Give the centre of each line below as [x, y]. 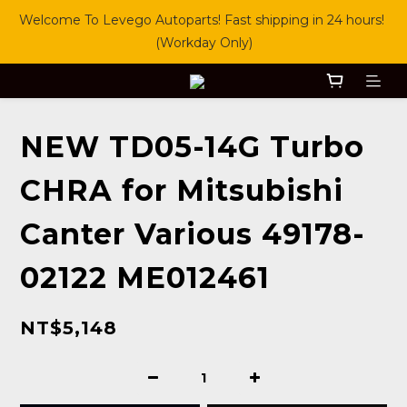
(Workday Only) [203, 43]
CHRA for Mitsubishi [182, 191]
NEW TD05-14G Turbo [192, 147]
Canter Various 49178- [193, 234]
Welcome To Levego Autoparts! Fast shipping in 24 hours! [202, 20]
